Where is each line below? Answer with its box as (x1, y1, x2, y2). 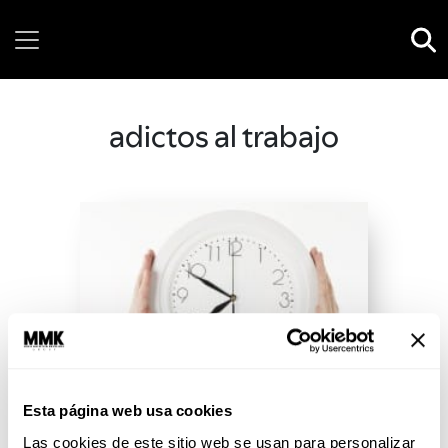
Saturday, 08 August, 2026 (135, 49, 318, 70)
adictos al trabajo (109, 118, 339, 154)
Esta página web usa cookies (23, 402, 232, 420)
